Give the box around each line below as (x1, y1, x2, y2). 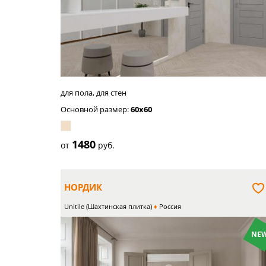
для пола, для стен (61, 87, 126, 98)
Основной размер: (61, 104, 131, 115)
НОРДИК (64, 181, 102, 193)
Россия (157, 202, 181, 211)
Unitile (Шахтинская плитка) (64, 202, 152, 211)
